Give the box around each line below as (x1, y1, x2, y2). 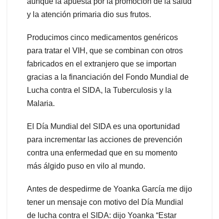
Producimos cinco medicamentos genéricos (27, 33, 178, 42)
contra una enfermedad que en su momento (27, 149, 177, 157)
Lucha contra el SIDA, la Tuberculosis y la (27, 86, 172, 95)
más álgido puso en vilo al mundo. (27, 162, 145, 171)
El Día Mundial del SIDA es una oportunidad (27, 122, 180, 131)
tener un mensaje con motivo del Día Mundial (27, 198, 183, 207)
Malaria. (27, 99, 55, 108)
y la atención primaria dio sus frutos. (27, 10, 151, 19)
